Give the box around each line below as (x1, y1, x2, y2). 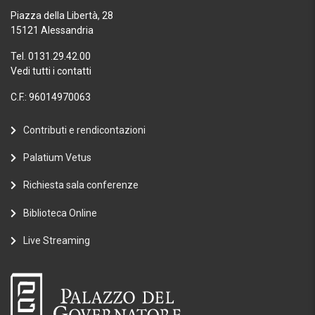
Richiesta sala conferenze (23, 179, 139, 191)
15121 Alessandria (11, 25, 94, 36)
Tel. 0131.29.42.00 (11, 51, 91, 62)
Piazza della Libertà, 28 (11, 10, 113, 21)
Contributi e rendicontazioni (23, 124, 146, 136)
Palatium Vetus (23, 152, 91, 164)
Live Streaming (23, 234, 90, 246)
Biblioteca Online (23, 207, 97, 219)
